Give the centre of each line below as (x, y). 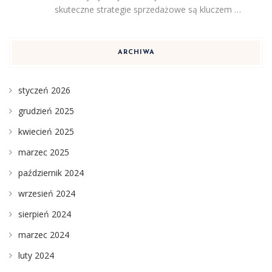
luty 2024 (36, 255)
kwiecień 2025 (46, 131)
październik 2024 (51, 172)
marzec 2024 (44, 234)
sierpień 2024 (45, 214)
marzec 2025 (44, 152)
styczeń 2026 (44, 90)
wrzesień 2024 (47, 193)
